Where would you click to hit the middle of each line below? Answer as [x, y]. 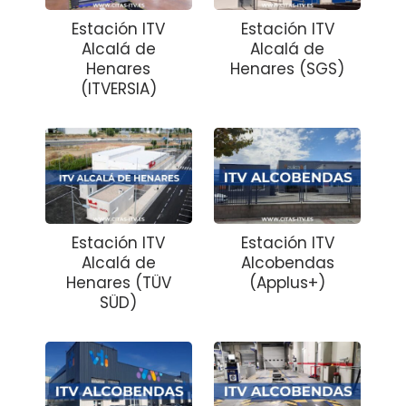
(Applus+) [288, 283]
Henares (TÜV [118, 283]
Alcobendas [287, 263]
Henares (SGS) [288, 69]
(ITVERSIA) [118, 89]
